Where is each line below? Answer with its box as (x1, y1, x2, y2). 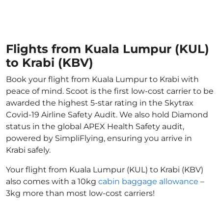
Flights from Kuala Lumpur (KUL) (6, 42, 209, 56)
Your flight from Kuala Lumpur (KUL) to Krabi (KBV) (6, 165, 203, 174)
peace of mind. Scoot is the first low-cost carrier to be (6, 86, 214, 96)
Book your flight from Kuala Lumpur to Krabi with (6, 75, 199, 84)
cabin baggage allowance (98, 177, 198, 186)
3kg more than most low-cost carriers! (6, 189, 155, 198)
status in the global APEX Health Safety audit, (6, 122, 184, 131)
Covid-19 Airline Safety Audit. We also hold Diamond (6, 110, 208, 119)
